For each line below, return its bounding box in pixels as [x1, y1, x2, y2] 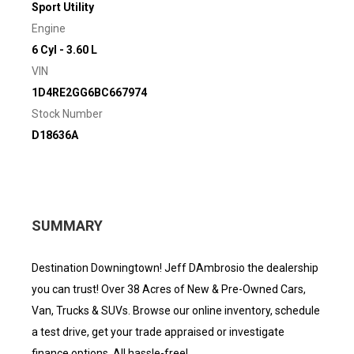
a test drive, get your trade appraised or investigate [32, 326, 284, 338]
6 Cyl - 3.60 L [32, 43, 97, 56]
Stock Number [32, 107, 103, 120]
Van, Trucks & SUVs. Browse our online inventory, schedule [32, 304, 320, 317]
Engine [32, 22, 66, 35]
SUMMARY [32, 217, 103, 234]
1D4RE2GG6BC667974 [32, 86, 147, 99]
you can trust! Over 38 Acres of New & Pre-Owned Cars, [32, 283, 306, 296]
